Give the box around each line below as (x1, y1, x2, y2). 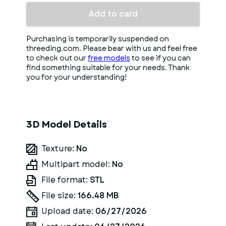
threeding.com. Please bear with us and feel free (26, 43, 197, 53)
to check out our (26, 53, 88, 63)
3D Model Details (26, 118, 107, 131)
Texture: (41, 143, 76, 154)
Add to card (88, 8, 138, 20)
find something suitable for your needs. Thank (26, 63, 190, 73)
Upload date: (41, 205, 95, 217)
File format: (41, 174, 90, 186)
